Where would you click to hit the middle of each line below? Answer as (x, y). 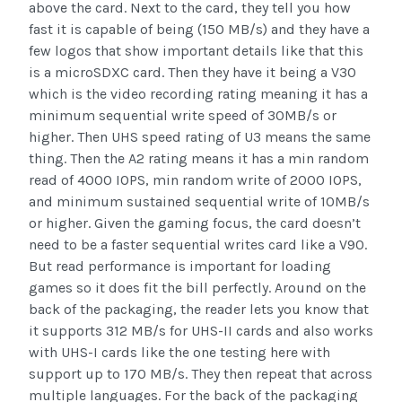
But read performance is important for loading (180, 267)
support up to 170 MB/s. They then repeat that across (201, 374)
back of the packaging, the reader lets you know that (199, 310)
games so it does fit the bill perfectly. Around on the (197, 288)
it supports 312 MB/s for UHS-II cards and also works (201, 331)
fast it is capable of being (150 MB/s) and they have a (199, 30)
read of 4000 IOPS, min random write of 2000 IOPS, (195, 180)
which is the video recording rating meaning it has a (198, 94)
